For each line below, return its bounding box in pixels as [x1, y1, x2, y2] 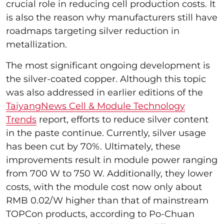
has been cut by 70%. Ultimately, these [6, 140, 180, 152]
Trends [6, 113, 36, 125]
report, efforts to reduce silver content [36, 113, 208, 125]
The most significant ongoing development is [6, 59, 210, 71]
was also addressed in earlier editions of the [6, 86, 203, 98]
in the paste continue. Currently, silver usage [6, 127, 206, 138]
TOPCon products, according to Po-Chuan [6, 208, 194, 219]
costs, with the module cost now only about [6, 181, 202, 192]
